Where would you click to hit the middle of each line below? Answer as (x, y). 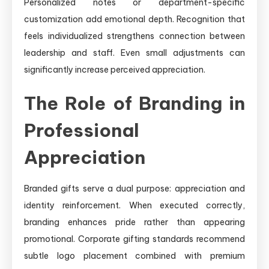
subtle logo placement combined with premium (134, 255)
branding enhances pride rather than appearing (134, 222)
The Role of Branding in (134, 103)
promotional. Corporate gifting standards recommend (134, 239)
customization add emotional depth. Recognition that (134, 19)
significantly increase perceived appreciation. (115, 69)
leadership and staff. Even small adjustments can (134, 53)
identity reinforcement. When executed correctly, (134, 205)
